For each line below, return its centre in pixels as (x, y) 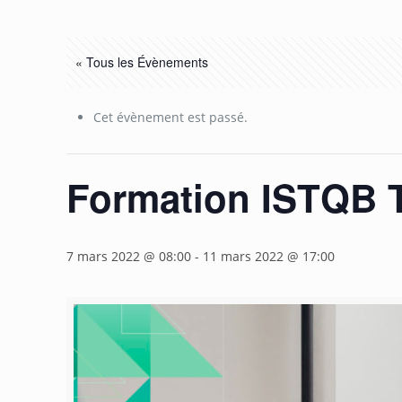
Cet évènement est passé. (171, 117)
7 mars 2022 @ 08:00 (129, 256)
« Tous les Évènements (142, 62)
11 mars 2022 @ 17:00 (269, 256)
